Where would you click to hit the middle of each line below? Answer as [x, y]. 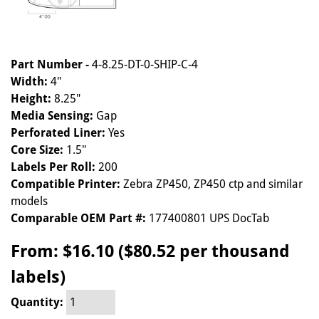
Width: [29, 82]
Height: [31, 99]
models [29, 202]
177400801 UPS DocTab [208, 219]
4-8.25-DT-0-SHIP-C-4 [145, 65]
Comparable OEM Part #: [78, 219]
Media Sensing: [52, 116]
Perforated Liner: [58, 133]
